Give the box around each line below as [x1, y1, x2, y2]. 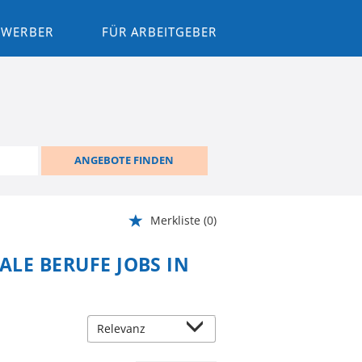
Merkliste [150, 212, 200, 228]
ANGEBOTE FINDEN [74, 153, 175, 168]
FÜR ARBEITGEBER [102, 23, 217, 40]
